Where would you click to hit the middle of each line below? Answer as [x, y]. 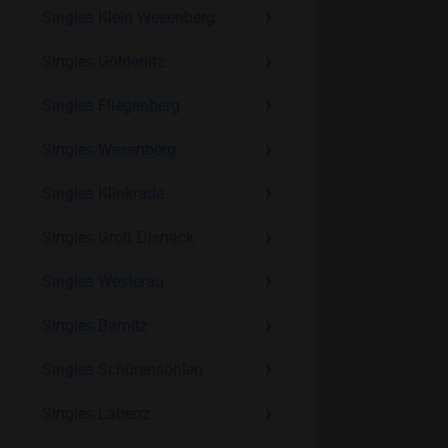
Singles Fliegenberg [110, 105]
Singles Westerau [102, 281]
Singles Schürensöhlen [122, 369]
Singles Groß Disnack [117, 237]
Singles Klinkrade [102, 193]
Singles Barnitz [94, 325]
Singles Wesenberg [108, 149]
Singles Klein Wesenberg [128, 17]
